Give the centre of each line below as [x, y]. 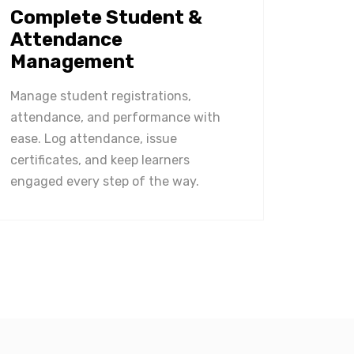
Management [72, 62]
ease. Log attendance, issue [94, 139]
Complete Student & [106, 17]
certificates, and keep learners [100, 160]
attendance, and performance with [115, 117]
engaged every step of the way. [105, 181]
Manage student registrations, [101, 96]
